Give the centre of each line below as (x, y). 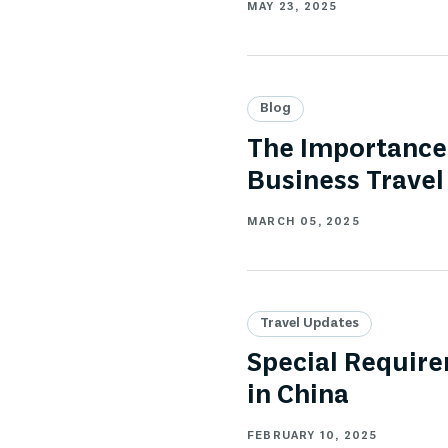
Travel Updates (309, 323)
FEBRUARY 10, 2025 (312, 436)
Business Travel (345, 181)
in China (298, 396)
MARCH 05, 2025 (303, 221)
